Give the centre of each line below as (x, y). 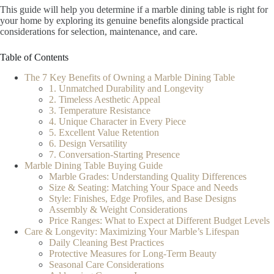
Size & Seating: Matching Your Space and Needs (143, 188)
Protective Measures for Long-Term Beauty (133, 254)
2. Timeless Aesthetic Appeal (105, 100)
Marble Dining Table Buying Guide (94, 166)
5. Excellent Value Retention (104, 133)
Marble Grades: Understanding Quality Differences (148, 177)
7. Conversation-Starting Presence (114, 155)
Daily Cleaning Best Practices (106, 243)
